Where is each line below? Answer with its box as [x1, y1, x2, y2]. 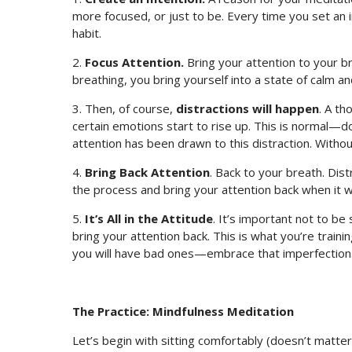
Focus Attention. [85, 54, 184, 71]
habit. [72, 25, 101, 42]
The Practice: [72, 303, 152, 320]
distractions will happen [176, 101, 319, 117]
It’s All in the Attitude [85, 211, 213, 227]
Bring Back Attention [85, 164, 210, 181]
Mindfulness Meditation [152, 303, 294, 320]
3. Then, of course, [72, 101, 176, 117]
